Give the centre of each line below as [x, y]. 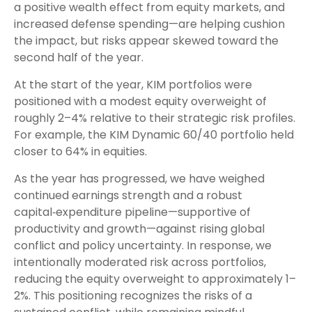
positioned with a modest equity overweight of [140, 101]
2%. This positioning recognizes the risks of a [133, 295]
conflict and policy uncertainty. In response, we [143, 245]
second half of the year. [79, 57]
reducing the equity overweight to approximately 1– [155, 279]
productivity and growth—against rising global [139, 228]
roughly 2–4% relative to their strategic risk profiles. [155, 118]
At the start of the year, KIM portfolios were [133, 84]
